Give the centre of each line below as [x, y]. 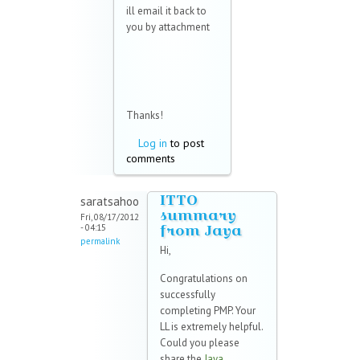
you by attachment [168, 27]
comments [151, 159]
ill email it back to [166, 11]
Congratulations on [204, 279]
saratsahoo [110, 202]
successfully [188, 295]
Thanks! [145, 116]
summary [198, 215]
